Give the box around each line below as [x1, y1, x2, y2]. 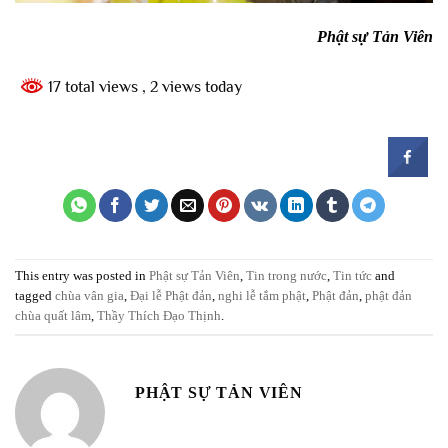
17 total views [44, 78, 142, 97]
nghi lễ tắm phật [218, 289, 306, 304]
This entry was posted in [15, 269, 149, 284]
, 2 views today [142, 78, 242, 97]
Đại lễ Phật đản [130, 289, 212, 304]
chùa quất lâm [15, 309, 91, 324]
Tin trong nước [246, 269, 327, 284]
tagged [15, 289, 55, 304]
